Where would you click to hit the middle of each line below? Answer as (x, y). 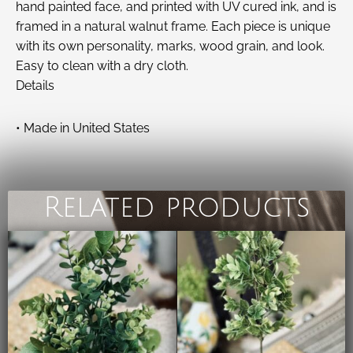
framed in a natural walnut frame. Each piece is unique (173, 27)
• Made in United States (83, 128)
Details (35, 86)
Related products (176, 207)
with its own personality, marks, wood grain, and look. (170, 46)
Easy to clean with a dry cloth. (102, 66)
